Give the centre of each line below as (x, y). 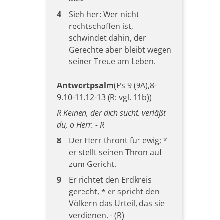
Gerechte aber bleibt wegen (120, 49)
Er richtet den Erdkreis (110, 179)
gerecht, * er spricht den (114, 191)
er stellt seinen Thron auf (115, 152)
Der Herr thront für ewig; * (118, 140)
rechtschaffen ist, (101, 26)
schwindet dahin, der (107, 38)
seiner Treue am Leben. (112, 61)
